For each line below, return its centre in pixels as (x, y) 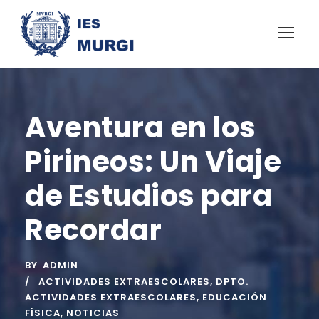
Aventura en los (141, 127)
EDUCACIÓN (235, 297)
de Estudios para (148, 195)
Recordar (93, 230)
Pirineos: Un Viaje (153, 161)
